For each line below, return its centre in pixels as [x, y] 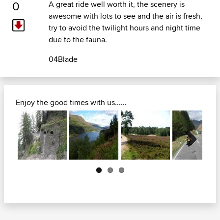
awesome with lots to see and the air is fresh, [125, 16]
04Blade [63, 59]
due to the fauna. [78, 40]
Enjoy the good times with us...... [71, 103]
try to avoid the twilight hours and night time [124, 28]
